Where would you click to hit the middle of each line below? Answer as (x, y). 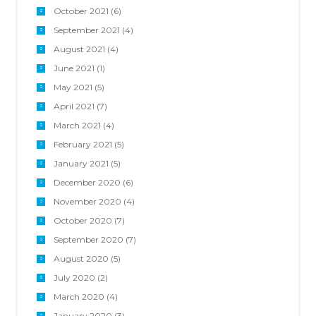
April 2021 (74, 106)
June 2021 (74, 68)
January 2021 (81, 163)
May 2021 (73, 87)
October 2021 (81, 11)
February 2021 (83, 144)
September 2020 (88, 239)
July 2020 (74, 277)
